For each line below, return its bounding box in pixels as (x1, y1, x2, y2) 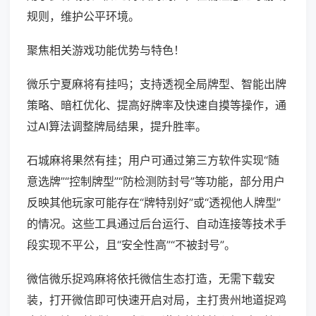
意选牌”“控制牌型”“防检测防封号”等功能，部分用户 (27, 174, 285, 189)
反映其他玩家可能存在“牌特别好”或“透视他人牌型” (27, 195, 281, 210)
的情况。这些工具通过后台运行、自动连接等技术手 (27, 217, 286, 231)
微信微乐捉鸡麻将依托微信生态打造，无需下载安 (27, 272, 275, 286)
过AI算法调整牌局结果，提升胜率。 (27, 119, 207, 134)
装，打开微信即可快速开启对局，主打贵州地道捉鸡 (27, 293, 286, 308)
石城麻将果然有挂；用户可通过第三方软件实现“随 (27, 153, 279, 168)
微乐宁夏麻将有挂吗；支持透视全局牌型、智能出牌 (27, 77, 286, 92)
